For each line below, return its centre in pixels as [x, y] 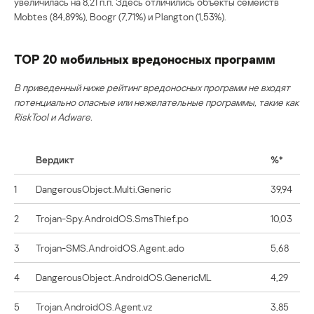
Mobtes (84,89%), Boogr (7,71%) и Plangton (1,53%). [120, 17]
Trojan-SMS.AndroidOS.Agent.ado [110, 248]
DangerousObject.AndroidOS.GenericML [124, 278]
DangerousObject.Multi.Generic [103, 189]
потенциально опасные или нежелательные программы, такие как [156, 102]
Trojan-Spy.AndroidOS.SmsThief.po [112, 219]
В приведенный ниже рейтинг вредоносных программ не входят [152, 88]
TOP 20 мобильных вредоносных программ [145, 59]
